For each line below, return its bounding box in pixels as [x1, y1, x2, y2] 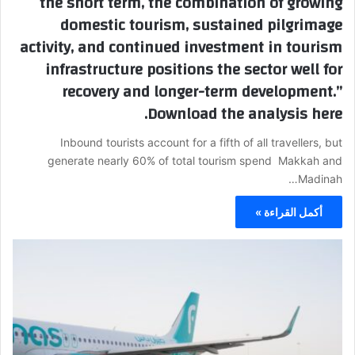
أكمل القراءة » [255, 205, 323, 219]
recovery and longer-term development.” [62, 77, 342, 107]
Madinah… [298, 172, 342, 186]
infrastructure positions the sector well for [45, 55, 342, 85]
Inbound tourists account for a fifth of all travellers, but [60, 136, 342, 150]
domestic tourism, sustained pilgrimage [60, 10, 342, 40]
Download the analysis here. [147, 99, 342, 129]
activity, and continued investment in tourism [20, 32, 342, 63]
